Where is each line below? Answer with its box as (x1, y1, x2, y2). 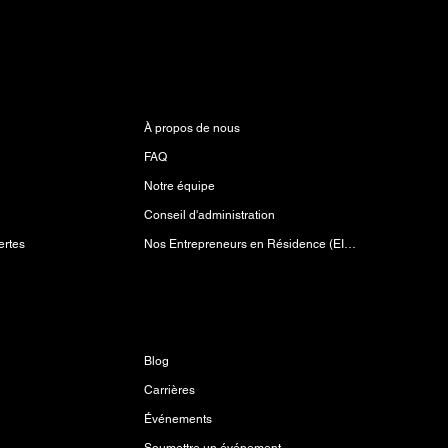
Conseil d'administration (143, 208, 275, 222)
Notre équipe (143, 179, 215, 193)
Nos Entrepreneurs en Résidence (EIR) (343, 237, 356, 251)
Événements (143, 412, 212, 426)
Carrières (143, 383, 195, 397)
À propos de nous (143, 121, 240, 135)
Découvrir (143, 311, 213, 331)
